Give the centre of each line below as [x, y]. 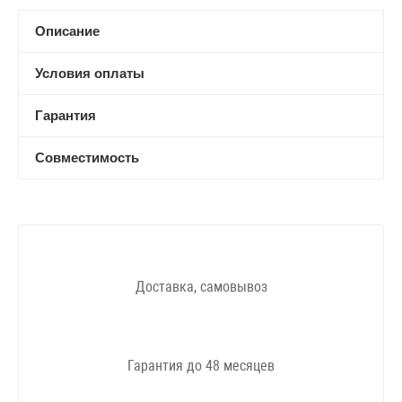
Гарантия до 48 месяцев [201, 366]
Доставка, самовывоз [201, 287]
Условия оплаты [90, 73]
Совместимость [87, 157]
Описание [67, 31]
